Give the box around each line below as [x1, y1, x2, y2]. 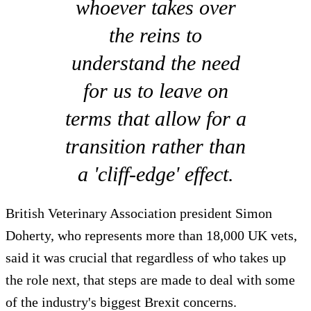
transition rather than [65, 135, 246, 158]
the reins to [109, 24, 202, 47]
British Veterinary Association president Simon [6, 205, 272, 221]
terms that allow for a [65, 107, 246, 131]
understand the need [71, 51, 240, 75]
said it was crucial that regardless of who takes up [6, 250, 286, 266]
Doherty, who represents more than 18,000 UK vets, [6, 228, 297, 244]
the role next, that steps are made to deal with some [6, 272, 295, 288]
